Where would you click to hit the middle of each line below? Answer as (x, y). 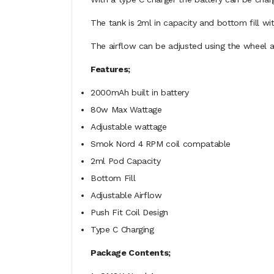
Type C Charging (122, 229)
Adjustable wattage (129, 127)
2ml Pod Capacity (126, 161)
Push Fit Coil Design (129, 212)
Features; (110, 69)
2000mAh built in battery (140, 92)
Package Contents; (131, 253)
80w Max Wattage (126, 109)
